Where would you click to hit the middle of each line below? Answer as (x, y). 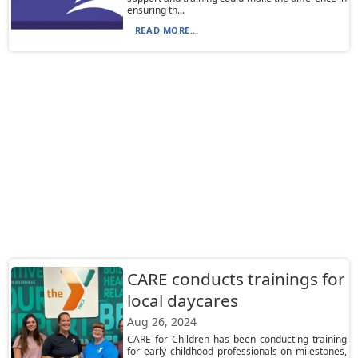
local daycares (182, 300)
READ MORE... (167, 30)
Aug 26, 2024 (161, 322)
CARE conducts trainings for (236, 279)
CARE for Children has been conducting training (237, 339)
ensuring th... (155, 10)
